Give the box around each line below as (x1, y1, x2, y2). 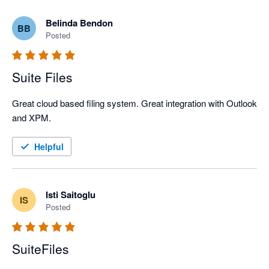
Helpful (34, 141, 64, 153)
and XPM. (12, 111, 51, 124)
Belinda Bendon (46, 16, 113, 30)
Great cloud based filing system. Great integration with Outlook (12, 97, 257, 110)
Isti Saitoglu (46, 188, 95, 202)
